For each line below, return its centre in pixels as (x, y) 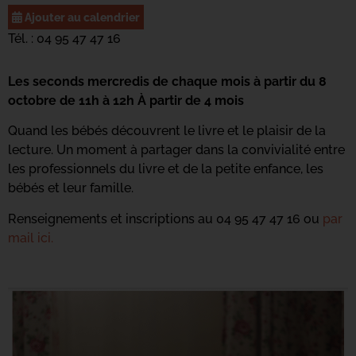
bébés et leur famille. (71, 188)
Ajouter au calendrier (81, 17)
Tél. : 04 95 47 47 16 (64, 39)
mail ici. (31, 238)
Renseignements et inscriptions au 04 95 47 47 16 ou (165, 219)
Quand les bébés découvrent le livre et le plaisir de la (167, 131)
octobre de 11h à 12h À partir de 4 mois (126, 101)
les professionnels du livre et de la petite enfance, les (166, 169)
